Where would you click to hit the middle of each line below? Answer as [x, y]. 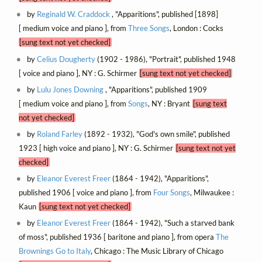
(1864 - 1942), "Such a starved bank [173, 223]
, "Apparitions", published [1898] [164, 14]
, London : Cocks [197, 28]
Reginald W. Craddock [74, 14]
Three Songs [149, 28]
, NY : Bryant [170, 103]
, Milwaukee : [212, 192]
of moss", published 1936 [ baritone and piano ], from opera [117, 237]
